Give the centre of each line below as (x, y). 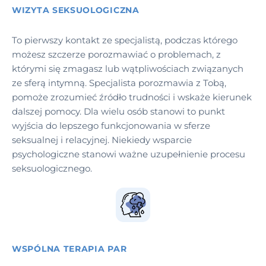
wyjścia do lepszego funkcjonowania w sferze (111, 125)
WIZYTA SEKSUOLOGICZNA (76, 10)
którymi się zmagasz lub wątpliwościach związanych (128, 68)
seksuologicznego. (52, 168)
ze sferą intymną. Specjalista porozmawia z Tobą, (119, 83)
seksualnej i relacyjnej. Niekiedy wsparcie (102, 140)
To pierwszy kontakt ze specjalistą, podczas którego (125, 40)
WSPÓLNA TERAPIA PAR (69, 248)
